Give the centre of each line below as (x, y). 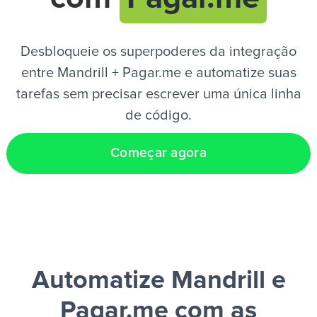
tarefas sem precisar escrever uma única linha (158, 94)
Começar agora (158, 153)
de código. (158, 115)
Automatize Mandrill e (158, 281)
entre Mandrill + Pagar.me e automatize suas (158, 73)
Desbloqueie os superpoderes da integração (158, 52)
